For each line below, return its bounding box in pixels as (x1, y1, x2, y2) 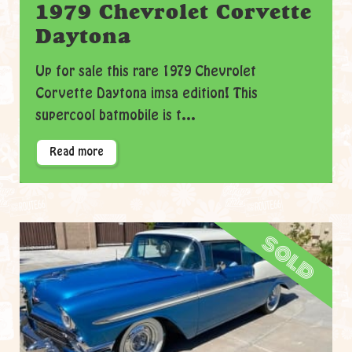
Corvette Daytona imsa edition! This (35, 87, 258, 100)
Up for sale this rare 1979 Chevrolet (35, 65, 256, 78)
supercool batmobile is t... (35, 109, 196, 122)
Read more (49, 147, 104, 157)
